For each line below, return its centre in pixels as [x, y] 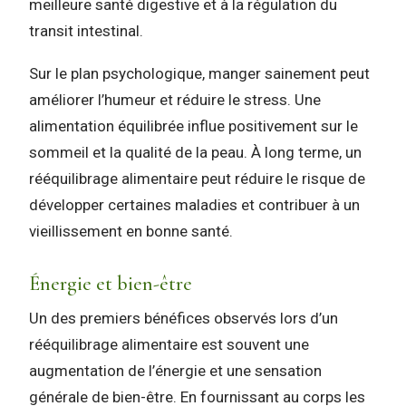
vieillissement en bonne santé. [131, 231]
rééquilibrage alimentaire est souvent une [169, 345]
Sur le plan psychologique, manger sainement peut [199, 73]
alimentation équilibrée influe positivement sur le [193, 126]
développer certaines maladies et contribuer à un [194, 204]
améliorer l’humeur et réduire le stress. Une [175, 99]
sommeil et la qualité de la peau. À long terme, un [195, 152]
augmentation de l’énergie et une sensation [175, 371]
